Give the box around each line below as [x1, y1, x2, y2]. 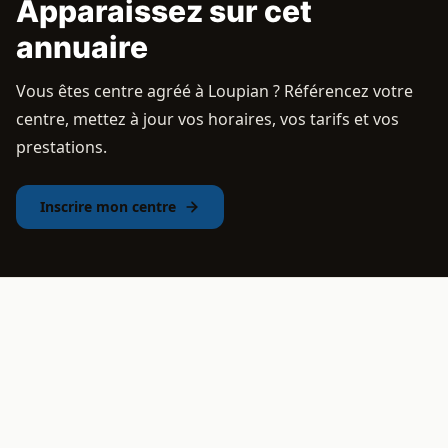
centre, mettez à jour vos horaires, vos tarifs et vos [16, 108, 399, 130]
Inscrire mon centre [40, 197, 176, 216]
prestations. [16, 136, 107, 158]
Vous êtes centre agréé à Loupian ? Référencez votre [16, 80, 413, 102]
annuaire [16, 29, 148, 65]
